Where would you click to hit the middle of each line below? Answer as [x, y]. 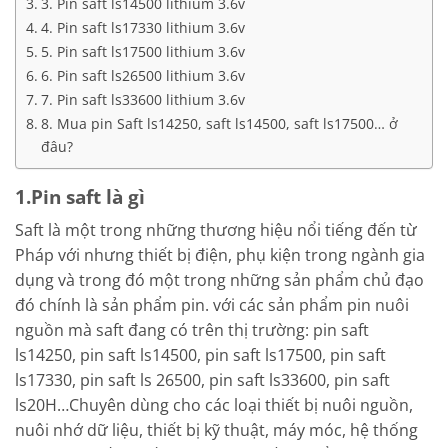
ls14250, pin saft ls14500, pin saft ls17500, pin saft [200, 355]
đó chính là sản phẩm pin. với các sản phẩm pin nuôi [212, 305]
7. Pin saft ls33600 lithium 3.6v [142, 99]
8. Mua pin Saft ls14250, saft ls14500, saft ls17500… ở [219, 123]
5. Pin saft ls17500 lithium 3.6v [142, 51]
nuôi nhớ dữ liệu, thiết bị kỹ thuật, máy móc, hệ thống [216, 430]
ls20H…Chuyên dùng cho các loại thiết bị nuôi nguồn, [214, 405]
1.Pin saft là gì [80, 196]
